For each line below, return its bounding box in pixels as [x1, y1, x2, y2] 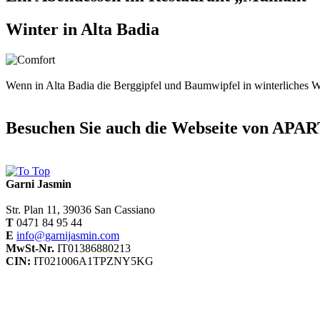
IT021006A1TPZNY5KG [31, 255, 154, 268]
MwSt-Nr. [6, 242, 54, 255]
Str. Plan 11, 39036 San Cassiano [6, 204, 158, 216]
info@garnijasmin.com [16, 229, 119, 242]
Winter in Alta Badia [6, 19, 159, 39]
